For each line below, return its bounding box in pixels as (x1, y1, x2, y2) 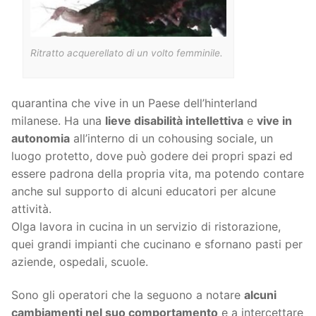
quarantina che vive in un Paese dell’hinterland (11, 95, 257, 110)
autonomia (11, 130, 70, 145)
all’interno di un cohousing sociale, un (70, 130, 273, 145)
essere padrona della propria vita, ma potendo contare (11, 166, 304, 181)
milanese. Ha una (11, 113, 105, 128)
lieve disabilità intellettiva (105, 113, 243, 128)
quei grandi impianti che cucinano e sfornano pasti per (11, 236, 303, 251)
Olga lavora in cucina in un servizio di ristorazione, (11, 219, 281, 233)
